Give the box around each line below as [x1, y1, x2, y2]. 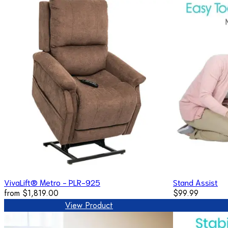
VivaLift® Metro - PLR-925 [4, 176, 100, 187]
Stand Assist [173, 176, 218, 187]
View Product [65, 199, 113, 211]
